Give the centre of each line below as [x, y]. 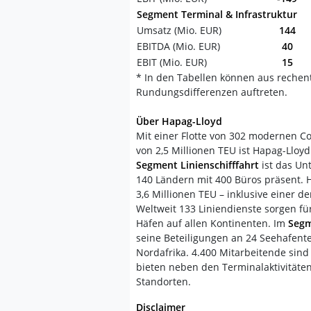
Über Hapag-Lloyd [179, 121]
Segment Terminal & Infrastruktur [217, 14]
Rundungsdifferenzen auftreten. [212, 92]
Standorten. [163, 281]
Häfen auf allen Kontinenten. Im [212, 223]
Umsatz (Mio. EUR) [179, 30]
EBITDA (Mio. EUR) [178, 46]
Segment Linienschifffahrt [197, 165]
